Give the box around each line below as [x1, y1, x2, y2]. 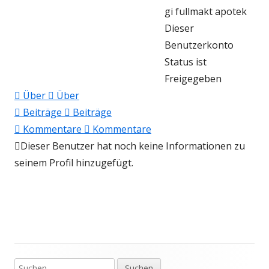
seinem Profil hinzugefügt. [14, 156, 133, 169]
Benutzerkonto [165, 38, 234, 52]
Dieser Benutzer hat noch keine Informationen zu [20, 139, 245, 153]
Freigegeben [165, 72, 222, 85]
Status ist [165, 55, 207, 68]
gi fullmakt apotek [165, 5, 247, 18]
